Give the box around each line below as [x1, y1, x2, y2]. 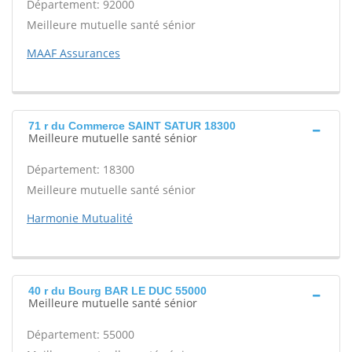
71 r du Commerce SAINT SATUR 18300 [28, 119, 236, 132]
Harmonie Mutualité [27, 211, 133, 225]
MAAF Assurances [27, 46, 120, 60]
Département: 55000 [27, 327, 134, 342]
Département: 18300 [27, 162, 134, 177]
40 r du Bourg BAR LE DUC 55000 [28, 284, 207, 297]
